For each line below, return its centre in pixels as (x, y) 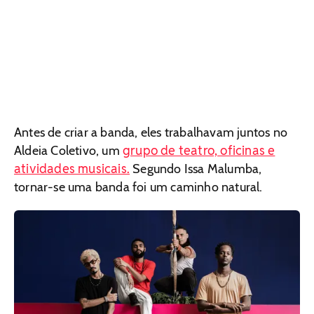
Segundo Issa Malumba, (196, 169)
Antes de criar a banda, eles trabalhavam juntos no (151, 132)
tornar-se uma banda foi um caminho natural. (138, 187)
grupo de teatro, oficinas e (199, 150)
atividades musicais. (72, 168)
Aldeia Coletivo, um (68, 150)
